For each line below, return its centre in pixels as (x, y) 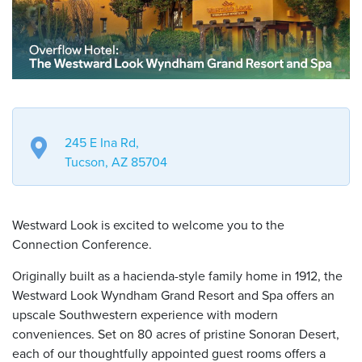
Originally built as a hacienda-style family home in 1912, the (177, 277)
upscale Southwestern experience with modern (145, 316)
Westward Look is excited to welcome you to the (148, 226)
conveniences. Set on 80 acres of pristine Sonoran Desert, (176, 335)
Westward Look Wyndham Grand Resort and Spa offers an (173, 296)
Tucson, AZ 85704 (116, 163)
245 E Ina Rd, (102, 143)
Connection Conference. (82, 245)
